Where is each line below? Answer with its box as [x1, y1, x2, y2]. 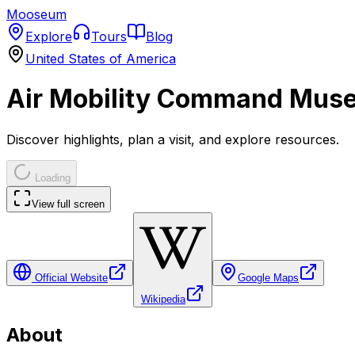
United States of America [25, 51, 176, 67]
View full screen [32, 197, 105, 210]
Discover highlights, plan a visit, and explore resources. [6, 131, 339, 147]
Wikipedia [141, 292, 185, 305]
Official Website [32, 271, 108, 284]
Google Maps [238, 271, 299, 284]
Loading [32, 171, 71, 184]
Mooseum [6, 6, 67, 22]
